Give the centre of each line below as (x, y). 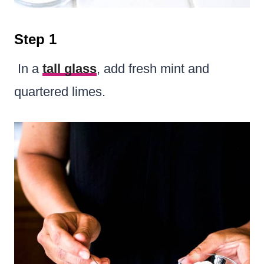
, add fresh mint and (153, 68)
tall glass (70, 68)
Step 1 (35, 39)
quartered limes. (60, 91)
